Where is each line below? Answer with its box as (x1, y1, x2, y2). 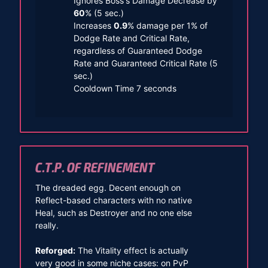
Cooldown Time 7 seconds (73, 83, 176, 93)
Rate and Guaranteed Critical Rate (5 (73, 57, 218, 68)
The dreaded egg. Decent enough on (35, 182, 181, 193)
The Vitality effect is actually (75, 245, 188, 255)
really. (35, 220, 59, 230)
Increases (73, 20, 114, 31)
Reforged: (35, 245, 75, 255)
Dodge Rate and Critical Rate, (73, 32, 190, 43)
